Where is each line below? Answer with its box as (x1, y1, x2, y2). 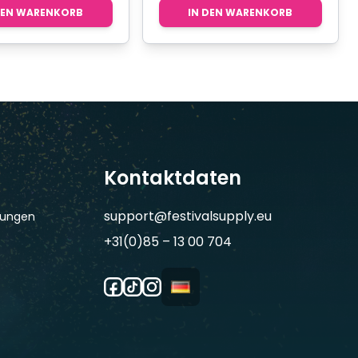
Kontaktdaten (104, 164, 241, 191)
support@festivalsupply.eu (104, 206, 272, 225)
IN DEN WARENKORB (188, 5, 293, 19)
